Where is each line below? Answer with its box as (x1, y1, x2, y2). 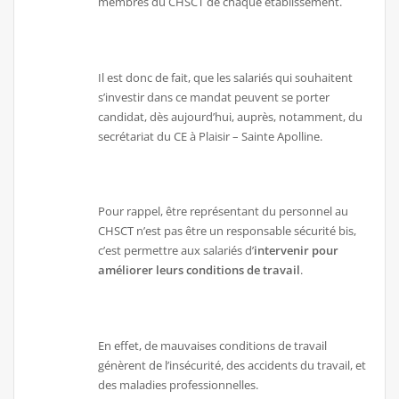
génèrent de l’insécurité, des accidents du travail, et (98, 356, 367, 373)
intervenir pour (254, 242, 339, 259)
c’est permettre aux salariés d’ (98, 242, 255, 259)
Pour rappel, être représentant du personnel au (98, 203, 349, 220)
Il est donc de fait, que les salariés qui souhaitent (98, 69, 354, 85)
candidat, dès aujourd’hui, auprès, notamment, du (98, 108, 363, 125)
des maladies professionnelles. (98, 376, 259, 393)
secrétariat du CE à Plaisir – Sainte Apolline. (98, 127, 323, 144)
